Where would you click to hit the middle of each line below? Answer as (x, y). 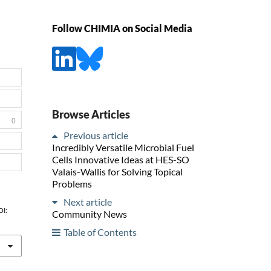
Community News (90, 214)
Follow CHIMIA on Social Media (122, 28)
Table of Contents (100, 232)
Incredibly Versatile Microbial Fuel (123, 147)
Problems (72, 183)
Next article (88, 201)
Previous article (96, 135)
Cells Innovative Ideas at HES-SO (121, 159)
